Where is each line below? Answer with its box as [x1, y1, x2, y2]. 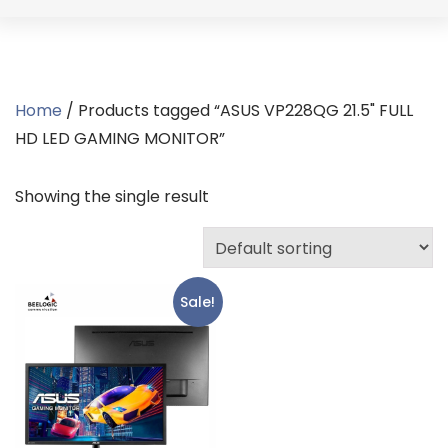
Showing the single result [15, 185, 209, 208]
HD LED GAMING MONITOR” [15, 127, 225, 150]
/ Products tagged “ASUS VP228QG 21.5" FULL [62, 99, 413, 122]
